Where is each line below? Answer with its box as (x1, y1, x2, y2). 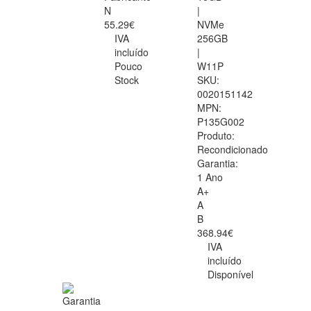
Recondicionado (197, 142, 268, 157)
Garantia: (197, 156, 238, 171)
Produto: (197, 128, 235, 143)
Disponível (208, 267, 253, 282)
